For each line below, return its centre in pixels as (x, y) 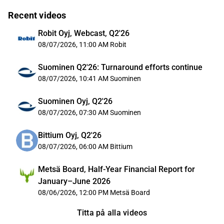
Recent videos (37, 15)
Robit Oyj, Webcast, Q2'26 (84, 33)
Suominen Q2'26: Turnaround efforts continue (120, 67)
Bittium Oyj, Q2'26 (70, 135)
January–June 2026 (74, 181)
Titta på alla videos (112, 213)
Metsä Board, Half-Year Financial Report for (116, 169)
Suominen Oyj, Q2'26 (75, 101)
